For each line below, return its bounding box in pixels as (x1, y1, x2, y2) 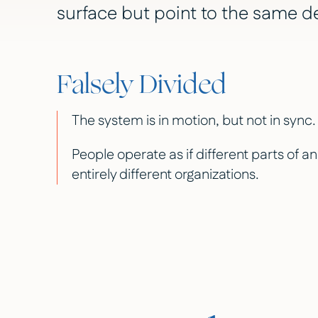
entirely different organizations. (72, 164, 259, 185)
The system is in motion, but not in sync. (72, 110, 316, 131)
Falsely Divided (57, 65, 226, 105)
